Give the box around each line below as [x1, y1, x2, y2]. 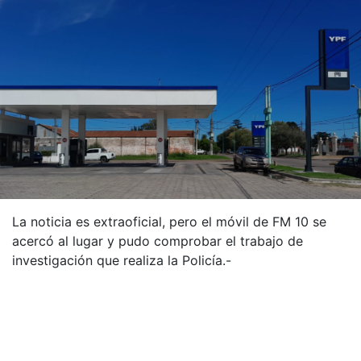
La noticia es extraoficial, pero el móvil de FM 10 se [12, 214, 326, 230]
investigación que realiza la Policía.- [12, 252, 231, 269]
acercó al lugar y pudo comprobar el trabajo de [12, 233, 303, 250]
